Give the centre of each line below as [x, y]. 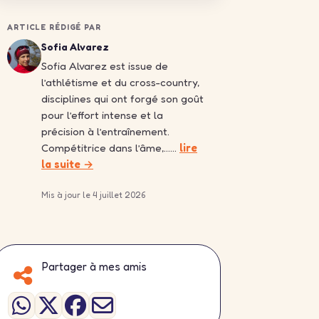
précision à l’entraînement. [105, 132]
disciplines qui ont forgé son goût [122, 99]
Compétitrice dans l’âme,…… [110, 148]
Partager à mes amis [94, 267]
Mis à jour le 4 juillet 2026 [93, 195]
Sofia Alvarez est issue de [105, 66]
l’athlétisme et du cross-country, [120, 83]
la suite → [67, 164]
